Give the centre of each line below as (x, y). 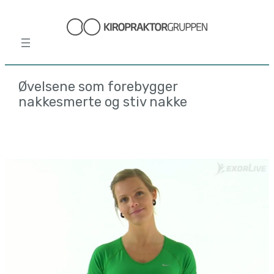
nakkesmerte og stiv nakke (103, 102)
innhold (23, 47)
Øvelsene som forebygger (98, 87)
